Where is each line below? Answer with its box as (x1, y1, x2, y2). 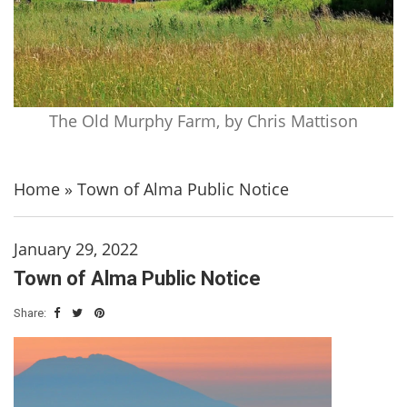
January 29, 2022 (14, 237, 138, 260)
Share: (14, 305, 49, 320)
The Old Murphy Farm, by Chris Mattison (49, 109, 358, 132)
